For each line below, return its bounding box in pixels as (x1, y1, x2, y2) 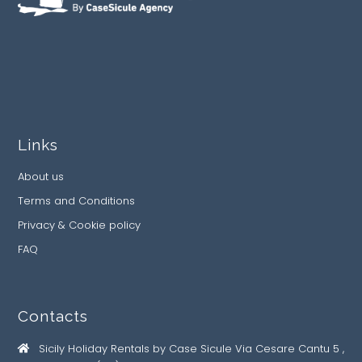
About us (18, 169, 64, 185)
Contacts (18, 307, 88, 326)
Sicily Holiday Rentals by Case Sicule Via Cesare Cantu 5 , (39, 341, 344, 357)
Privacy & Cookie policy (18, 217, 141, 234)
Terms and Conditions (18, 193, 135, 209)
